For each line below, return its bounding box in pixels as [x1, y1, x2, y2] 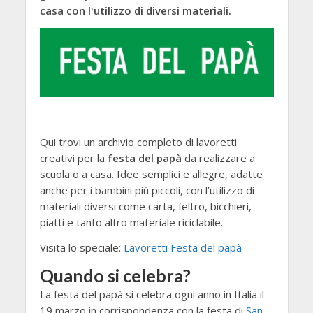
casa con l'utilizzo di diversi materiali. [39, 3, 231, 17]
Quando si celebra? [39, 265, 191, 286]
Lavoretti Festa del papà [123, 240, 242, 254]
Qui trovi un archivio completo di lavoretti [39, 134, 237, 149]
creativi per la [39, 150, 108, 165]
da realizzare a [181, 150, 255, 165]
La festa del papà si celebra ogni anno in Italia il [39, 287, 264, 302]
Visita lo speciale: [39, 240, 124, 254]
